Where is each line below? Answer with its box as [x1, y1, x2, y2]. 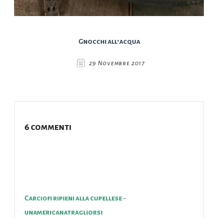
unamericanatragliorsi [24, 208, 103, 216]
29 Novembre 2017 [89, 59, 145, 67]
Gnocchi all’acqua [78, 37, 140, 45]
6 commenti [24, 122, 72, 132]
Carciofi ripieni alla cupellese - [24, 194, 126, 202]
